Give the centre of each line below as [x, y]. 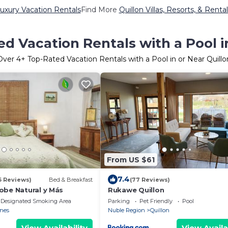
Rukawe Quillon [136, 190]
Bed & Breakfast [71, 179]
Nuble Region [126, 210]
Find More [100, 10]
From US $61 [131, 160]
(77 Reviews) [150, 179]
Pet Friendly [156, 201]
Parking [119, 201]
